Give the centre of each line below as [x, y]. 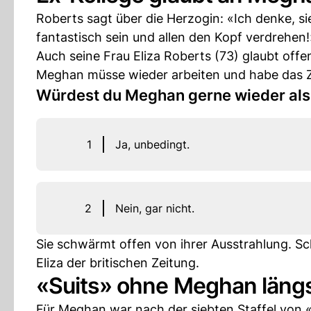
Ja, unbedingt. [152, 144]
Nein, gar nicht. [155, 208]
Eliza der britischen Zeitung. [118, 263]
